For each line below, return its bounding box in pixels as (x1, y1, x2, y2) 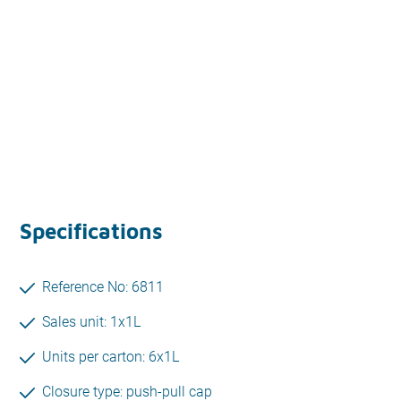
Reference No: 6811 (42, 278, 164, 295)
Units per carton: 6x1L (42, 348, 179, 365)
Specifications (20, 218, 163, 243)
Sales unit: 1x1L (42, 313, 141, 330)
